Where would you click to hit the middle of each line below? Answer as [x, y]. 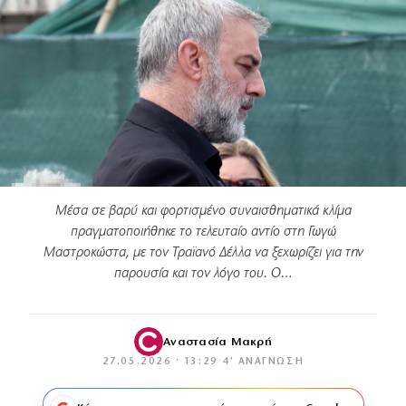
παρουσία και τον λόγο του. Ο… [203, 274]
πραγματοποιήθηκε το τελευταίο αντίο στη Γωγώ [203, 232]
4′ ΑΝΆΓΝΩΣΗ [263, 362]
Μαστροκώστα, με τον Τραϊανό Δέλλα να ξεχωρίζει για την [203, 253]
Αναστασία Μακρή [217, 342]
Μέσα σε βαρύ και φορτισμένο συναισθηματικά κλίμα [203, 212]
